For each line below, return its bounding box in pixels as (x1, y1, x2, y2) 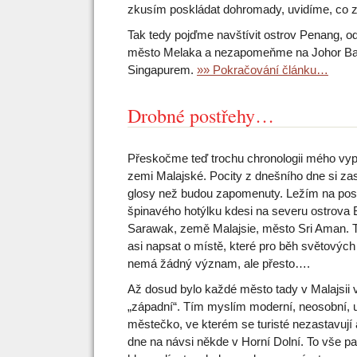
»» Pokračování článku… (197, 63, 328, 76)
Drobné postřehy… (127, 103, 274, 128)
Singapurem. (127, 63, 197, 76)
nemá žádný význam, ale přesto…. (127, 257, 310, 270)
